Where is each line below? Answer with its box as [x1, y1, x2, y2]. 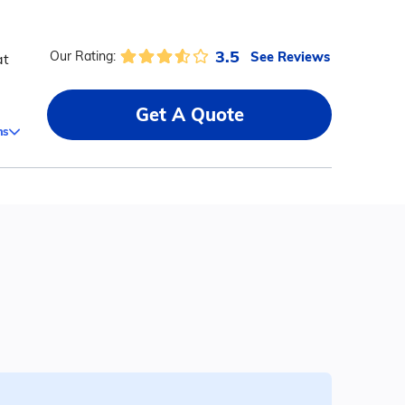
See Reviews [250, 47, 330, 65]
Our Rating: [49, 48, 116, 64]
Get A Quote [135, 103, 244, 126]
